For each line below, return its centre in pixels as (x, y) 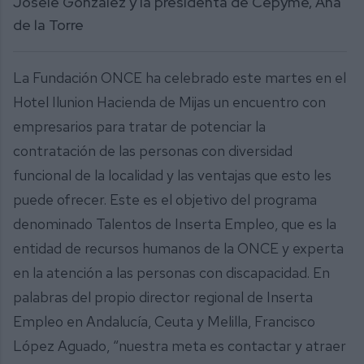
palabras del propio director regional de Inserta (163, 297)
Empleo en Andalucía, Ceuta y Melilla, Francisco (164, 322)
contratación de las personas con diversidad (153, 151)
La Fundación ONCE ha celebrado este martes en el (180, 78)
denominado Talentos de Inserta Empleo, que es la (175, 224)
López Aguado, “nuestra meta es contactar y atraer (180, 346)
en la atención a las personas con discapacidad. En (171, 273)
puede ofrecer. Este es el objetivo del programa (165, 200)
